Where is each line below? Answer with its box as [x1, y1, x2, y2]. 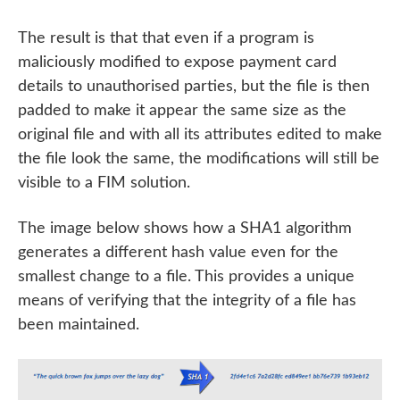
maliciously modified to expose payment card [18, 54, 337, 71]
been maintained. [18, 317, 139, 333]
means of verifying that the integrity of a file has [18, 293, 356, 309]
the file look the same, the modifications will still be [18, 151, 379, 167]
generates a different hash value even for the [18, 245, 338, 261]
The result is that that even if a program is [18, 30, 314, 46]
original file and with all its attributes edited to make [18, 127, 382, 143]
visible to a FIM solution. [18, 175, 190, 191]
